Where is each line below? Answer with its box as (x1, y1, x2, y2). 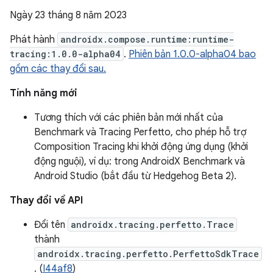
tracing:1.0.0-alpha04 (10, 48, 121, 60)
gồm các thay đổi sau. (10, 63, 106, 75)
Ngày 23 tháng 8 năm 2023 (10, 9, 127, 21)
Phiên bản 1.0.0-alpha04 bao (129, 48, 256, 60)
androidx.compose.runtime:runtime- (60, 34, 234, 45)
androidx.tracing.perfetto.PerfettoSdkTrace (37, 248, 259, 260)
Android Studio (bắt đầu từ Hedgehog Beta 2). (34, 170, 236, 182)
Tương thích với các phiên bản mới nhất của (34, 112, 223, 124)
